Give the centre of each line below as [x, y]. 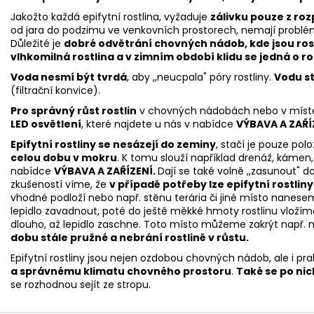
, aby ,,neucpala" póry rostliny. [200, 77]
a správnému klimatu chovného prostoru [121, 271]
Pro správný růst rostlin [74, 110]
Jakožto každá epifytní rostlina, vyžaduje [110, 16]
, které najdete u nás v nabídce [159, 124]
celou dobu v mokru [64, 157]
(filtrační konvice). [55, 90]
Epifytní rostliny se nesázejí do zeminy [113, 144]
